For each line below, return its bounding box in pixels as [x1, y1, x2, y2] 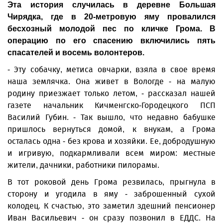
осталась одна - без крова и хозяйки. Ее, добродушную [7, 136, 216, 146]
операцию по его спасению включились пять [7, 36, 216, 45]
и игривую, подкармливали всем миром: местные [7, 148, 216, 158]
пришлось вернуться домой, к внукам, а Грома [7, 124, 216, 134]
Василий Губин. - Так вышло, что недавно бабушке [7, 112, 216, 122]
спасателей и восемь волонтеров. [7, 48, 144, 57]
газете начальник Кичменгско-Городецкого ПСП [7, 101, 216, 110]
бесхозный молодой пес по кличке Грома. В [7, 24, 216, 33]
